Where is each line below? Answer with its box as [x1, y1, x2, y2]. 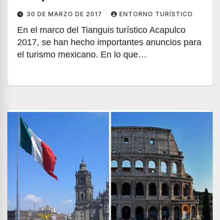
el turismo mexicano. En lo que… [17, 50, 147, 59]
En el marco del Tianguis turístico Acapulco [17, 25, 186, 35]
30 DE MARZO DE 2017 [27, 10, 104, 18]
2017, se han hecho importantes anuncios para [17, 37, 201, 47]
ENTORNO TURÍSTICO [119, 10, 193, 18]
